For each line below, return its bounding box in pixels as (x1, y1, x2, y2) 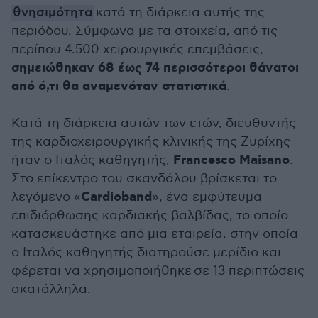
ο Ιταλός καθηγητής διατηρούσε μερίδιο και (11, 245, 281, 260)
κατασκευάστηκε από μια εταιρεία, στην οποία (11, 226, 298, 241)
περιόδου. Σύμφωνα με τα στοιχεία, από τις (11, 23, 278, 38)
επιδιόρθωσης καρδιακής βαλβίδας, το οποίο (11, 208, 288, 223)
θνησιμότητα (13, 5, 92, 21)
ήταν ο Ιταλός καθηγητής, (11, 153, 173, 168)
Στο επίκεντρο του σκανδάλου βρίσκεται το (11, 171, 277, 186)
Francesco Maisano (173, 152, 290, 169)
